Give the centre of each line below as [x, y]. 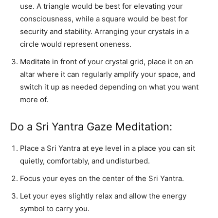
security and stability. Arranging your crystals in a [104, 31]
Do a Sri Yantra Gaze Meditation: [91, 126]
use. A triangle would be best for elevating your [101, 6]
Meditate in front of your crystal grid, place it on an [107, 61]
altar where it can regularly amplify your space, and [108, 74]
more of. [34, 99]
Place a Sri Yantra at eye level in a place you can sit [108, 148]
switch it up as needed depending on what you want [109, 87]
